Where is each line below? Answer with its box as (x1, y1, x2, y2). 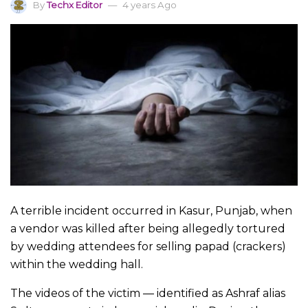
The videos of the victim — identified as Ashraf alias (10, 286, 285, 300)
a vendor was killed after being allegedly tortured (10, 221, 285, 235)
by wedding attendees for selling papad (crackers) (10, 239, 286, 253)
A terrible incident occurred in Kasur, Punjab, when (10, 203, 292, 217)
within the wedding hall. (10, 257, 143, 271)
